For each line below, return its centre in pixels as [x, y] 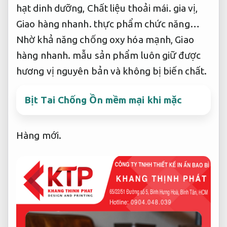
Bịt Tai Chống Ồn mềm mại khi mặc [103, 100]
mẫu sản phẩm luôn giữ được [136, 55]
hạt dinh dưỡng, [52, 8]
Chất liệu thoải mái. [129, 8]
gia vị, [184, 8]
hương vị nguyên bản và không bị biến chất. [112, 71]
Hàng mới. [39, 135]
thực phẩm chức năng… [145, 24]
